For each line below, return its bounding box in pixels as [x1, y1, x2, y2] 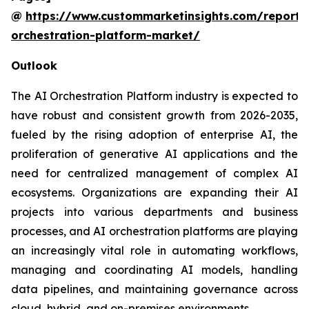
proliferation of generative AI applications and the [11, 146, 298, 161]
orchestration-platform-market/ [11, 28, 200, 42]
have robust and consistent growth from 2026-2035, [11, 108, 298, 122]
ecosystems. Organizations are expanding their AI [11, 185, 298, 199]
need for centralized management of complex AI [11, 166, 298, 180]
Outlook [11, 58, 57, 72]
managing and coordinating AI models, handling [11, 262, 298, 277]
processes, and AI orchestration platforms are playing [11, 223, 298, 238]
